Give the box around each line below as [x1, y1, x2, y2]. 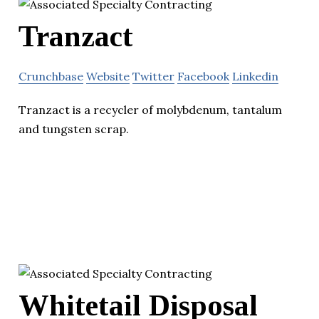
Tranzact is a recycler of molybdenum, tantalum [19, 103, 282, 117]
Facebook [177, 69, 229, 84]
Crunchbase [19, 69, 83, 84]
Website [86, 69, 130, 84]
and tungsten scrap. [19, 122, 129, 137]
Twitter [132, 69, 174, 84]
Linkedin [232, 69, 278, 84]
